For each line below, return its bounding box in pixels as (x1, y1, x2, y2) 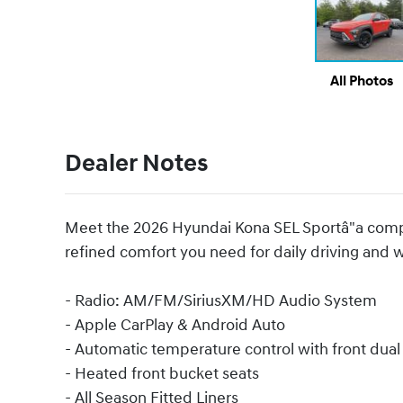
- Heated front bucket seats (65, 363, 259, 385)
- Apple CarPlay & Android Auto (65, 315, 285, 336)
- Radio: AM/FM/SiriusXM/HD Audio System (65, 291, 377, 312)
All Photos (330, 73, 393, 91)
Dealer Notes (65, 148, 208, 180)
